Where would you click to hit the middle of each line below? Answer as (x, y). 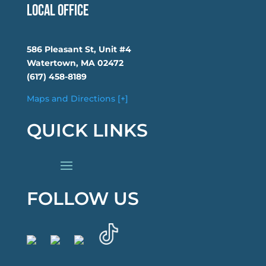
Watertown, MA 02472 (75, 63)
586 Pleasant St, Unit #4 (79, 49)
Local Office (57, 11)
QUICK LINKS (87, 130)
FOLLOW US (83, 198)
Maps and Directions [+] (77, 98)
